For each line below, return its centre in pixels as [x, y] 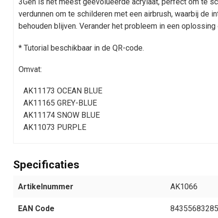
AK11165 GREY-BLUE [60, 103]
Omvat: [30, 69]
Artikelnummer [46, 186]
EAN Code [36, 208]
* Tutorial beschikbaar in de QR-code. [81, 48]
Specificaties [46, 164]
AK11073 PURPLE [54, 127]
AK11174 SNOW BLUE [61, 115]
